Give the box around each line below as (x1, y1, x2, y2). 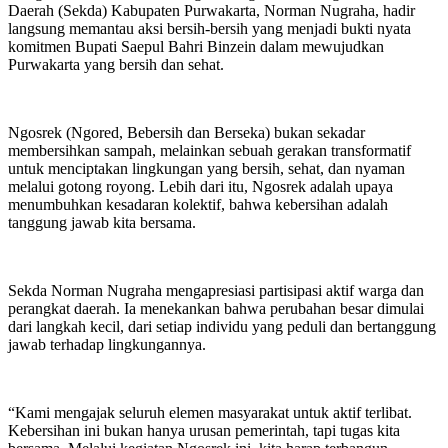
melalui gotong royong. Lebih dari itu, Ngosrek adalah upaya (8, 177, 393, 195)
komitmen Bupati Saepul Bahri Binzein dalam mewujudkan (8, 37, 384, 55)
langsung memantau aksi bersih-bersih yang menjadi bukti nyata (8, 19, 411, 37)
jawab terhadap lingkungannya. (8, 335, 206, 353)
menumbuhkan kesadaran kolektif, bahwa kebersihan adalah (8, 195, 388, 213)
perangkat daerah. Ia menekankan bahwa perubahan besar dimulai (8, 299, 424, 317)
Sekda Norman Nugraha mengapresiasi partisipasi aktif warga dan (8, 281, 424, 299)
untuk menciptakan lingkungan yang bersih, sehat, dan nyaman (8, 159, 405, 177)
